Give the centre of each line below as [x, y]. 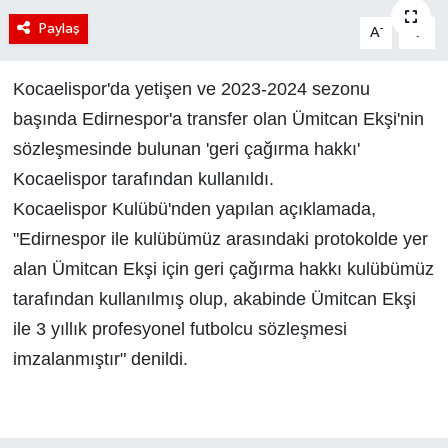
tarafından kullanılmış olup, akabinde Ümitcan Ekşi [214, 298]
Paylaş [59, 28]
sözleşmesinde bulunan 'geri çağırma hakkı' [186, 148]
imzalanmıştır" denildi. [100, 358]
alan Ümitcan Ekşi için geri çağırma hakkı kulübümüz [223, 268]
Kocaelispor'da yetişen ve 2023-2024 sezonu [191, 88]
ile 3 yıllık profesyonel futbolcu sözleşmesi [179, 328]
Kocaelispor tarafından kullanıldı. [143, 178]
